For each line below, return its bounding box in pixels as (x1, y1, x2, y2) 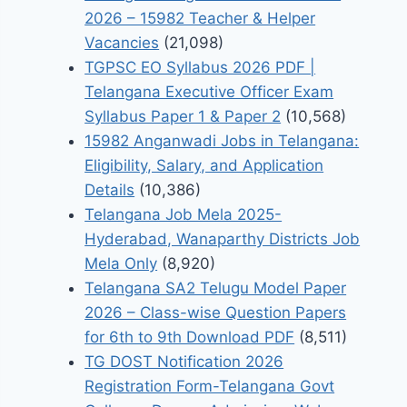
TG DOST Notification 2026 (84, 352, 284, 372)
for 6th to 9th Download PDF (84, 328, 295, 347)
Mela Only (84, 254, 158, 273)
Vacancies (84, 34, 160, 53)
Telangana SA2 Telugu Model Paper (84, 279, 347, 298)
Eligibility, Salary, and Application (84, 156, 324, 175)
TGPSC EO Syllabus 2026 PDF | (84, 58, 316, 77)
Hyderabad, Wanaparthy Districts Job (84, 230, 361, 249)
